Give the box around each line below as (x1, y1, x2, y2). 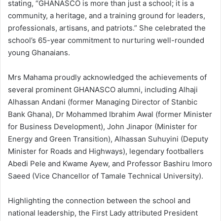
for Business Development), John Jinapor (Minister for (8, 121, 197, 131)
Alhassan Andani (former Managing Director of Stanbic (8, 97, 197, 107)
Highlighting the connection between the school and (8, 195, 190, 205)
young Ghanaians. (8, 47, 70, 57)
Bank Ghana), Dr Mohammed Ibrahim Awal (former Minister (8, 109, 212, 119)
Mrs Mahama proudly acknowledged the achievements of (8, 72, 207, 82)
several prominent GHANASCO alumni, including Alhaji (8, 84, 198, 94)
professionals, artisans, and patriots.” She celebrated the (8, 23, 206, 33)
